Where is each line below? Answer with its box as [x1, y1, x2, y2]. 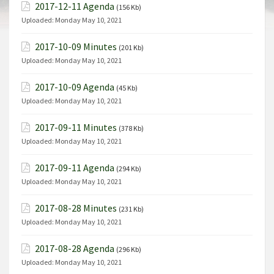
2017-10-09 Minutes [35, 40, 117, 53]
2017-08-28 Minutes [35, 202, 117, 214]
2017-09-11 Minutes [35, 121, 117, 133]
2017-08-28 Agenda [35, 242, 114, 254]
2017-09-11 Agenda [35, 161, 114, 174]
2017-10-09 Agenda [35, 81, 114, 93]
